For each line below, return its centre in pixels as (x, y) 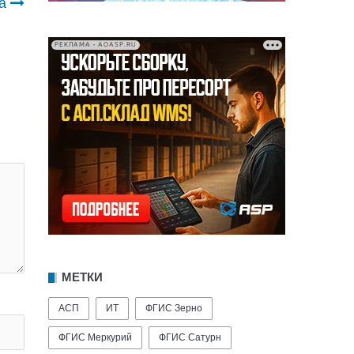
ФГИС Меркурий (95, 337)
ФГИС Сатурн (190, 337)
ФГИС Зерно (174, 308)
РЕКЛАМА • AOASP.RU (96, 45)
